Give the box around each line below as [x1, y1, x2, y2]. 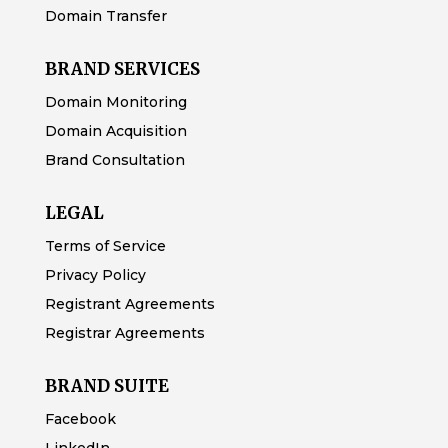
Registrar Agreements [44, 323, 205, 342]
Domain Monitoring [44, 92, 187, 111]
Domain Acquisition [44, 121, 187, 140]
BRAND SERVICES [44, 57, 200, 80]
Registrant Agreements [44, 294, 215, 313]
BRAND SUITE [44, 374, 169, 397]
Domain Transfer [44, 6, 167, 25]
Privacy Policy [44, 265, 146, 284]
